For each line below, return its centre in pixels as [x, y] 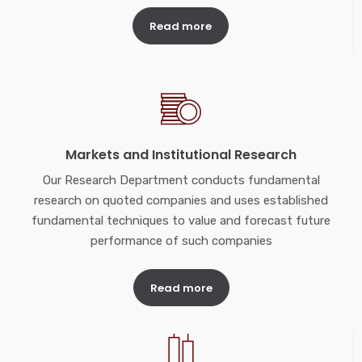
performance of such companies [181, 241]
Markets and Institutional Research [181, 155]
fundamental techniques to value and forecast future [181, 221]
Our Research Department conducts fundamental [181, 181]
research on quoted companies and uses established [181, 201]
